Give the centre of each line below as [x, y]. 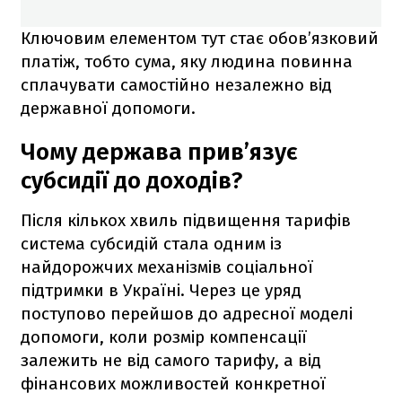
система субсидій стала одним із [151, 243]
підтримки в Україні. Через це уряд [161, 290]
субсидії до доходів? [131, 180]
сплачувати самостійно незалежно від [176, 84]
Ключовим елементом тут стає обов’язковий [200, 38]
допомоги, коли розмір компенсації [164, 336]
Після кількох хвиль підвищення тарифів [186, 220]
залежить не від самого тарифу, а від [171, 360]
